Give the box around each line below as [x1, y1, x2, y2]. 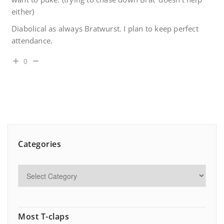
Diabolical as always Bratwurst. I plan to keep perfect [11, 23, 198, 34]
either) [11, 6, 34, 17]
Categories [18, 138, 61, 150]
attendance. [11, 35, 53, 46]
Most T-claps [18, 211, 69, 222]
